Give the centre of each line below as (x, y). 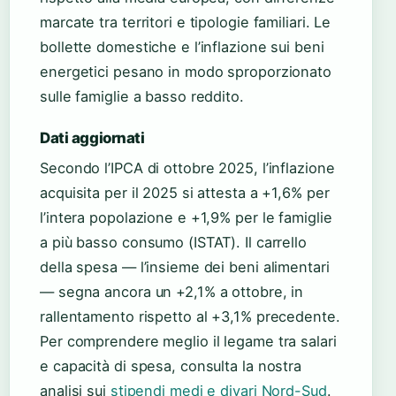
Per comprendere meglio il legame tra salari (188, 342)
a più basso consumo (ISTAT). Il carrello (173, 243)
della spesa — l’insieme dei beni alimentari (185, 267)
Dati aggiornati (92, 138)
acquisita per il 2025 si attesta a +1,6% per (185, 193)
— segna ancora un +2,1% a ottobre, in (172, 292)
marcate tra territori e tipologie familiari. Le (186, 23)
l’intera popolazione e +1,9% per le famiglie (186, 218)
